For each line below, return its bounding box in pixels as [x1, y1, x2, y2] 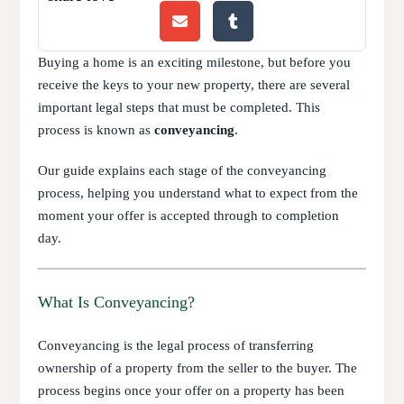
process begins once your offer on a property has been [38, 383, 345, 398]
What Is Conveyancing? [38, 293, 196, 311]
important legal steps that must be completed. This [38, 100, 321, 115]
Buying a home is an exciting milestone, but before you [38, 55, 352, 69]
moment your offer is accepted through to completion [38, 208, 340, 223]
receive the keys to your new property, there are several [38, 78, 351, 92]
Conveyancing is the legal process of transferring [38, 338, 315, 353]
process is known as [38, 123, 155, 137]
